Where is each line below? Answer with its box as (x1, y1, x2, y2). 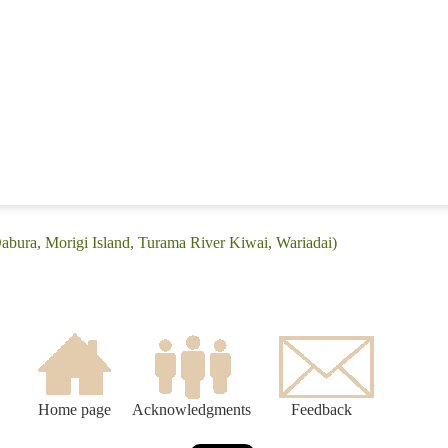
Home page (37, 401, 111, 419)
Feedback (291, 401, 352, 419)
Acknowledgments (132, 401, 251, 419)
